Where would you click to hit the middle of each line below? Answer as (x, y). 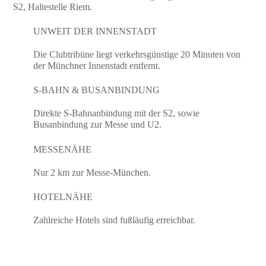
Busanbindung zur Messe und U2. (98, 125)
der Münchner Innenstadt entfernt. (97, 65)
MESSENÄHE (63, 149)
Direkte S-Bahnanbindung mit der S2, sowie (117, 113)
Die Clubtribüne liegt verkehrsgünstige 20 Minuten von (137, 54)
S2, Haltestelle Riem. (53, 7)
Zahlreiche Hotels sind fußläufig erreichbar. (115, 220)
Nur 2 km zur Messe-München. (92, 172)
